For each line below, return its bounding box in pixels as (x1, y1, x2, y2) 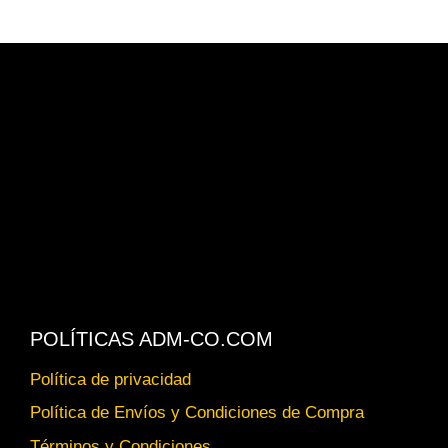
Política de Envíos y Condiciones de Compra (30, 403, 365, 423)
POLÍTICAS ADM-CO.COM (30, 327, 274, 350)
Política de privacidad (30, 370, 192, 390)
